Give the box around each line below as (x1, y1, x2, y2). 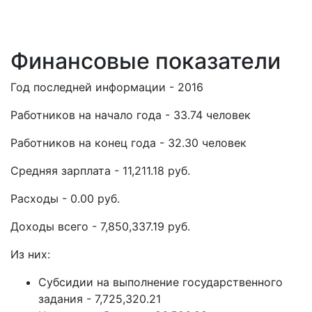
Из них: (10, 247, 50, 261)
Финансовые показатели (10, 47, 281, 75)
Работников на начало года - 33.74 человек (10, 108, 251, 122)
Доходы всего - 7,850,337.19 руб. (10, 219, 190, 233)
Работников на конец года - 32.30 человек (10, 136, 247, 150)
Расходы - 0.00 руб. (10, 192, 120, 205)
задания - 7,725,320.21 (38, 292, 161, 306)
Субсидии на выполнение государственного (38, 275, 283, 289)
